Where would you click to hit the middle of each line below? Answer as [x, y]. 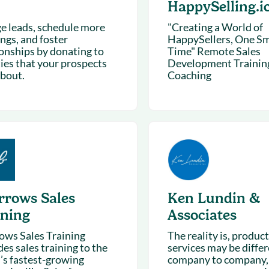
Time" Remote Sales [214, 51]
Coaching [189, 75]
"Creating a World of [215, 27]
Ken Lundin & [213, 198]
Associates [202, 215]
